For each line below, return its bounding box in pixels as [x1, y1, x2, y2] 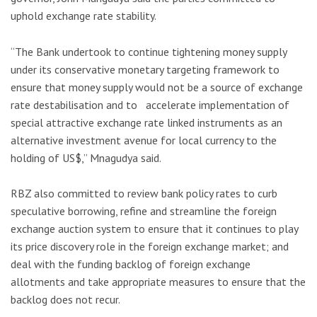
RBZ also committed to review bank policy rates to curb [11, 186, 277, 201]
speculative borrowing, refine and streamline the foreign [11, 204, 277, 219]
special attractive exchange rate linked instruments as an [11, 115, 282, 129]
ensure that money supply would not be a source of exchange [11, 79, 303, 94]
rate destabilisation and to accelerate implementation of [11, 97, 289, 112]
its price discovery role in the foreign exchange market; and [11, 239, 289, 254]
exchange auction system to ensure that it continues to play [11, 221, 298, 236]
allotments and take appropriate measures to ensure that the [11, 275, 306, 289]
